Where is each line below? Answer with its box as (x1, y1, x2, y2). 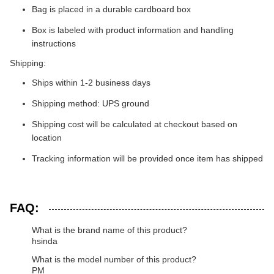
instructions (32, 39, 76, 48)
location (32, 133, 62, 143)
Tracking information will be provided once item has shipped (32, 154, 263, 163)
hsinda (32, 236, 57, 246)
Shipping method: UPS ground (32, 98, 149, 108)
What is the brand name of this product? (32, 225, 187, 235)
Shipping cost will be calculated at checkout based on (32, 119, 237, 129)
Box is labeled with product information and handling (32, 25, 234, 35)
